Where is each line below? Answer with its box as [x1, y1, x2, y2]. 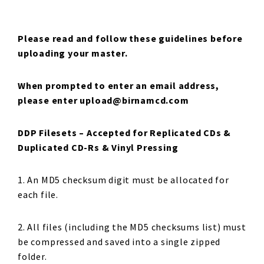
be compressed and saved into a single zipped [18, 236, 221, 247]
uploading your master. [18, 47, 128, 59]
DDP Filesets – [18, 127, 87, 138]
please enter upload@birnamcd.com [18, 94, 189, 106]
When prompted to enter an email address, [18, 80, 219, 91]
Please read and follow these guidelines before [18, 32, 243, 44]
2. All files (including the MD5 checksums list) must [18, 221, 246, 233]
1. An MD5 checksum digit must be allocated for [18, 174, 229, 186]
